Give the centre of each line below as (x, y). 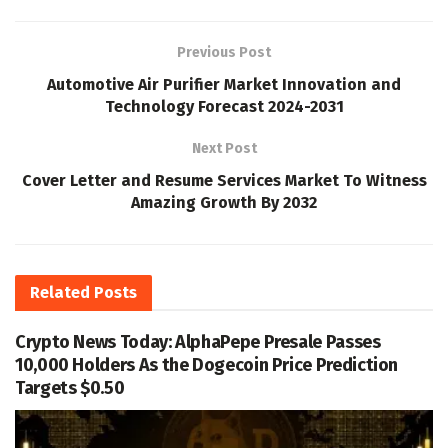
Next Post (224, 148)
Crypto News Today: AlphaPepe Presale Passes (198, 341)
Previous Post (224, 52)
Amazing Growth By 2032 (224, 202)
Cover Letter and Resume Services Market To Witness (224, 180)
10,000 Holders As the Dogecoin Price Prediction (207, 364)
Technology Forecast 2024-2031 (224, 106)
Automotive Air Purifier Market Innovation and (224, 84)
